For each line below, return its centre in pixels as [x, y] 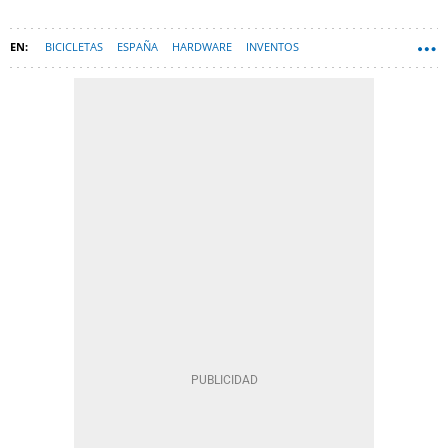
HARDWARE [202, 46]
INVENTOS [272, 46]
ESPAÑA [137, 46]
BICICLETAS [74, 46]
